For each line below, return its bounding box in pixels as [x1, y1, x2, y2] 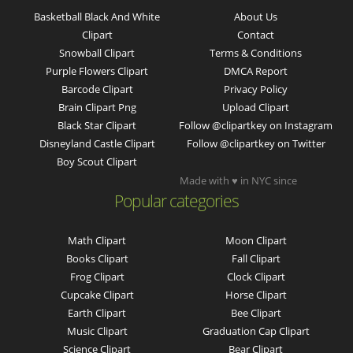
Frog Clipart [69, 269, 124, 284]
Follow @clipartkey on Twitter [186, 136, 325, 150]
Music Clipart [66, 323, 128, 338]
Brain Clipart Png [58, 99, 136, 114]
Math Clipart [68, 232, 127, 247]
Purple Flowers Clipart [46, 63, 149, 78]
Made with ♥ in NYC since [179, 173, 297, 188]
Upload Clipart [222, 99, 290, 114]
